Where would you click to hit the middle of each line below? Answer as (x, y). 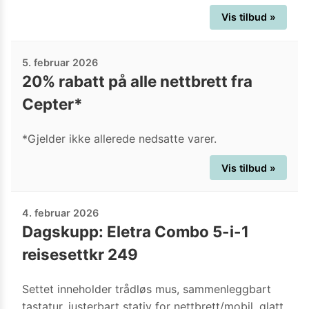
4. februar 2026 (60, 212)
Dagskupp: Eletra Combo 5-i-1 (136, 231)
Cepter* (52, 103)
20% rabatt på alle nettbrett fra (137, 81)
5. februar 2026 (60, 62)
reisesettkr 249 (80, 254)
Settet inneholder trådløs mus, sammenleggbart (147, 289)
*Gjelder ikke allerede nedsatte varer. (119, 138)
